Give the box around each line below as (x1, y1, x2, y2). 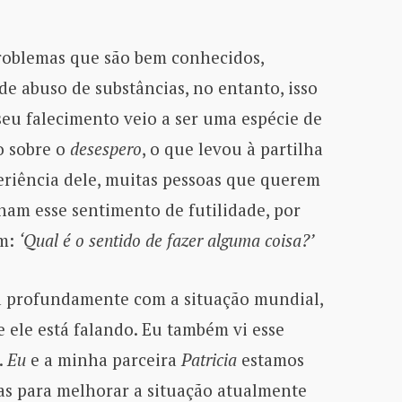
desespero (69, 136, 142, 160)
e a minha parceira (30, 348, 181, 371)
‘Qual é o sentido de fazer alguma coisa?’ (18, 228, 314, 251)
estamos (236, 348, 304, 371)
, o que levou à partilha (141, 136, 323, 160)
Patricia (180, 348, 237, 371)
